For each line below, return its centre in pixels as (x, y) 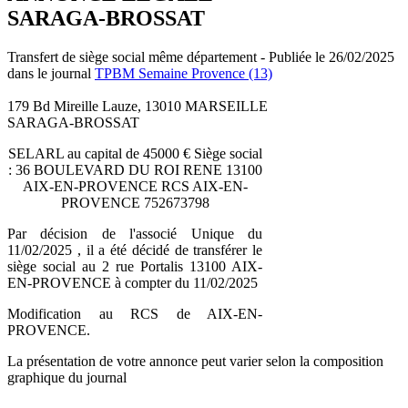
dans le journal (51, 73)
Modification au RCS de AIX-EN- (135, 313)
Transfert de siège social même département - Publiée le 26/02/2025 (201, 56)
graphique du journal (67, 377)
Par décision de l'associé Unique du (135, 233)
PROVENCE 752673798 (135, 202)
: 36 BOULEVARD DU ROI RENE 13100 (135, 169)
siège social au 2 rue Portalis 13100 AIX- (135, 266)
